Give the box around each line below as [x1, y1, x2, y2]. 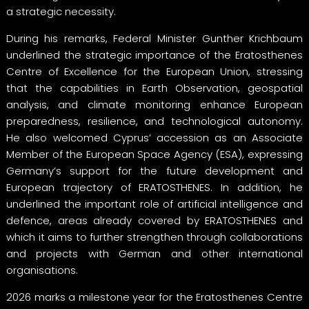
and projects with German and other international [6, 246, 303, 261]
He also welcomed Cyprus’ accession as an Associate [6, 130, 303, 145]
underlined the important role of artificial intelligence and [6, 196, 303, 211]
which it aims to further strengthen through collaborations [6, 229, 303, 244]
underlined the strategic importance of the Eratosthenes [6, 47, 303, 62]
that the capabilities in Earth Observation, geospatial [6, 80, 303, 95]
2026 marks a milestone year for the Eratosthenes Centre [6, 289, 303, 304]
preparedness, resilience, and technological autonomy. [6, 113, 303, 128]
